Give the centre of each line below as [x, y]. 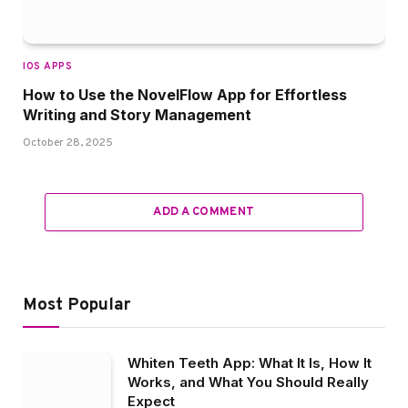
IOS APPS [48, 67]
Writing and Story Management [137, 115]
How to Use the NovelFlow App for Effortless [185, 95]
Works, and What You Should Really [248, 382]
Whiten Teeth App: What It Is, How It [250, 363]
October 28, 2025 [68, 143]
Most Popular [76, 306]
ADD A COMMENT [204, 213]
